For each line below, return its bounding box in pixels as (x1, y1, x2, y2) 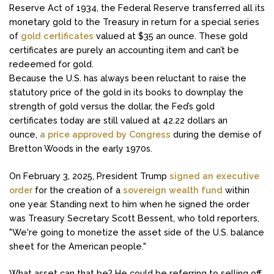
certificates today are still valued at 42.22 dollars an (9, 115, 228, 126)
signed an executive (169, 170, 259, 181)
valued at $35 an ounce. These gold (94, 31, 248, 42)
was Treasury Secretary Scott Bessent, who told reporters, (9, 212, 259, 223)
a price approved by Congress (40, 129, 171, 140)
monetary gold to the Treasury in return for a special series (9, 17, 259, 28)
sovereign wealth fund (123, 184, 223, 195)
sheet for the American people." (9, 240, 146, 251)
